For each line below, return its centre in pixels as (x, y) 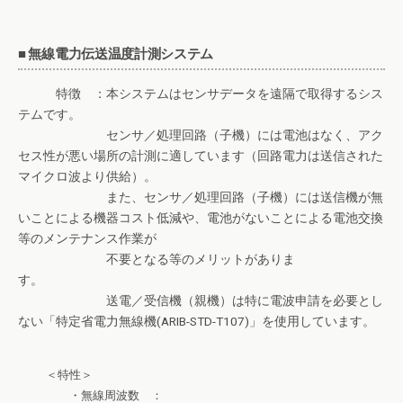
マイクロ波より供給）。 (87, 177)
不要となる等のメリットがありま (157, 260)
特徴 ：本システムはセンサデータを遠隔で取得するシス (201, 94)
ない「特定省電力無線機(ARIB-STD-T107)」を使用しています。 (197, 322)
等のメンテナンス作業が (87, 239)
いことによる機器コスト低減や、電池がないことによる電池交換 (201, 218)
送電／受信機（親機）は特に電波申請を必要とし (201, 301)
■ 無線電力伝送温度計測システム (116, 53)
